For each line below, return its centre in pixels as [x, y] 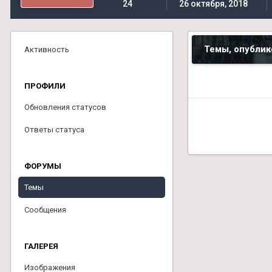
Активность [47, 49]
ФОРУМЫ [43, 166]
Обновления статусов [65, 107]
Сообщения [45, 210]
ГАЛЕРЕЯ [41, 246]
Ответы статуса [54, 130]
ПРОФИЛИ [45, 86]
